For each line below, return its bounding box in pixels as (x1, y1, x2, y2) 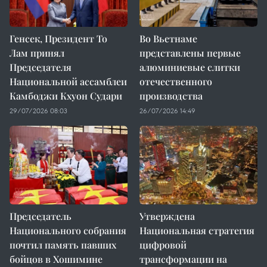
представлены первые (139, 46, 241, 59)
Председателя (10, 61, 72, 73)
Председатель (10, 210, 72, 222)
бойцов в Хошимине (10, 253, 103, 265)
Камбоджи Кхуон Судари (10, 89, 122, 102)
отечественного (139, 75, 212, 88)
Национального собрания (10, 224, 126, 237)
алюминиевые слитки (139, 61, 240, 73)
